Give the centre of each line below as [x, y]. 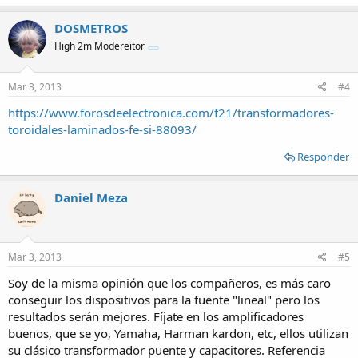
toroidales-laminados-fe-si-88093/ [102, 129]
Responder [323, 157]
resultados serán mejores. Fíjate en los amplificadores [156, 316]
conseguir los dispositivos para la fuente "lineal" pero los [164, 299]
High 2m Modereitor [99, 46]
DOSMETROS [91, 28]
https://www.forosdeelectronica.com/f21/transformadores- [171, 113]
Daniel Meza [91, 197]
